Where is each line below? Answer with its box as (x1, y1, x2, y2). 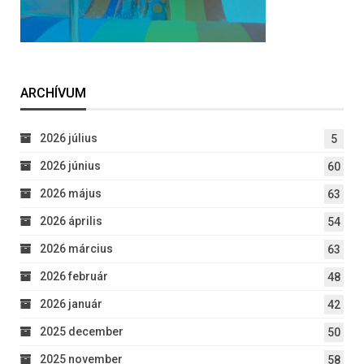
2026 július (40, 132, 97, 145)
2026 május (40, 187, 102, 201)
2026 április (40, 214, 102, 228)
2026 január (40, 297, 102, 311)
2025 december (40, 325, 123, 339)
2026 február (40, 270, 108, 284)
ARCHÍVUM (20, 85, 86, 102)
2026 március (40, 242, 113, 256)
